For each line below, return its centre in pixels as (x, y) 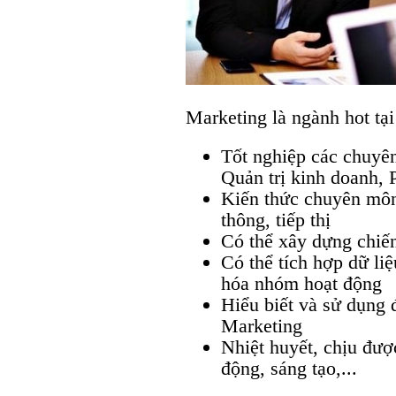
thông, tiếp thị (276, 220)
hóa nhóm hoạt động (301, 284)
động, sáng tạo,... (289, 369)
